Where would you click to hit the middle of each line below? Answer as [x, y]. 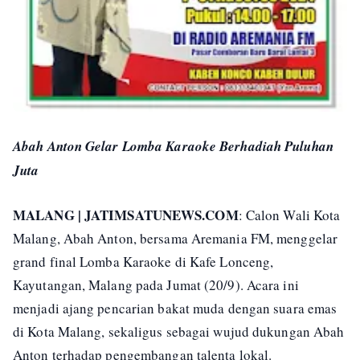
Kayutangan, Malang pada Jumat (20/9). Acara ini [156, 285]
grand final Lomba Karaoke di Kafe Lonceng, [143, 262]
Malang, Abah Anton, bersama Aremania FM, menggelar [176, 239]
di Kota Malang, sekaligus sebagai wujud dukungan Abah [179, 332]
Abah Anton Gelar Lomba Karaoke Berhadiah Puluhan [173, 147]
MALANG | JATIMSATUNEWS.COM [126, 215]
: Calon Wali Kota [289, 215]
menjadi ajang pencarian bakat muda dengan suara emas [175, 309]
